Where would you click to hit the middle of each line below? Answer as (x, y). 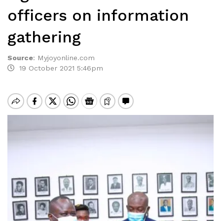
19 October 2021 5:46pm (59, 68)
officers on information (98, 15)
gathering (44, 37)
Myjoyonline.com (66, 58)
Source (20, 58)
